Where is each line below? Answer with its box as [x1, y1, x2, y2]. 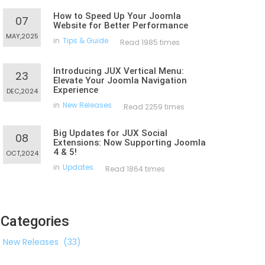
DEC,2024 [6, 86, 38, 96]
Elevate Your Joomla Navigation [53, 75, 187, 86]
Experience [53, 85, 98, 95]
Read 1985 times [120, 37, 180, 47]
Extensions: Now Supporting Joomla [53, 137, 206, 148]
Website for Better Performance [53, 20, 188, 31]
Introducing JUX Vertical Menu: [53, 66, 184, 76]
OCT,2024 [5, 148, 38, 158]
